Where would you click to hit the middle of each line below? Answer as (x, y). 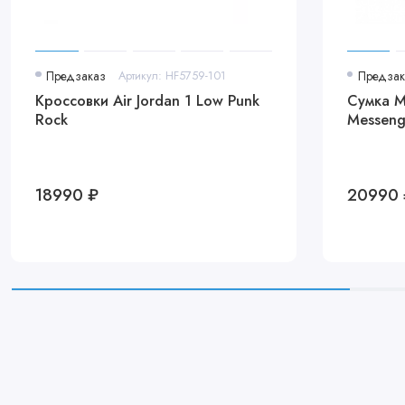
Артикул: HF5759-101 (172, 75)
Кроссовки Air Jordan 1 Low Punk (148, 100)
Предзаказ (76, 75)
